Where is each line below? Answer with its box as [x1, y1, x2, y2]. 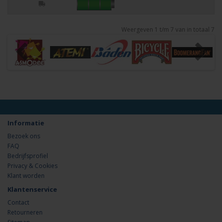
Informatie [7, 118, 44, 128]
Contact [7, 198, 29, 207]
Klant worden [7, 171, 45, 180]
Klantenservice [7, 185, 57, 194]
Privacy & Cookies [7, 162, 57, 170]
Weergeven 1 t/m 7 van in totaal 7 [121, 25, 215, 34]
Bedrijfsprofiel [7, 152, 48, 161]
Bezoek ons [7, 132, 40, 141]
